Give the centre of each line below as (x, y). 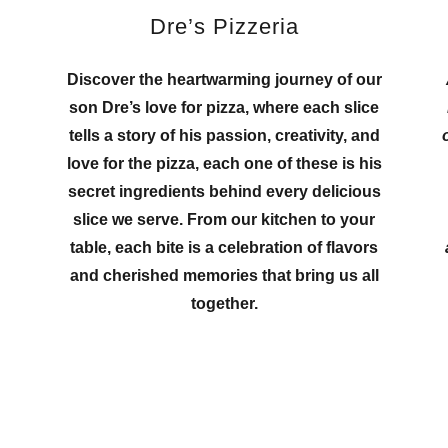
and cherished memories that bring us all (224, 275)
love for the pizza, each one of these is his (224, 163)
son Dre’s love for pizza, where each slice (224, 107)
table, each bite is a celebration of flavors (224, 247)
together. (224, 303)
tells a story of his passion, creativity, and (224, 135)
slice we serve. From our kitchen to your (224, 219)
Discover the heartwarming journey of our (224, 79)
